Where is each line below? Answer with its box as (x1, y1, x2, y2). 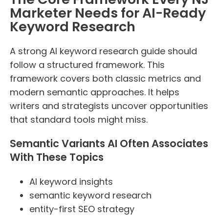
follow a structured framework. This (10, 59, 165, 71)
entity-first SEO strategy (29, 202, 134, 215)
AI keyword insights (29, 175, 113, 188)
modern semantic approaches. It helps (10, 86, 179, 99)
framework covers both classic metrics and (10, 72, 201, 85)
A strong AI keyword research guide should (10, 45, 197, 58)
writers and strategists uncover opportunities (10, 100, 208, 112)
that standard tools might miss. (10, 113, 148, 126)
